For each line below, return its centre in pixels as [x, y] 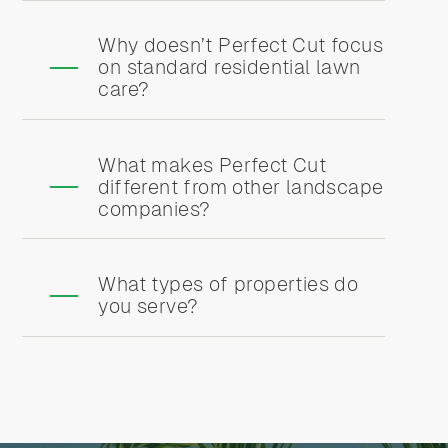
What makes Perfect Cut [212, 164]
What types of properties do [228, 283]
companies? [154, 208]
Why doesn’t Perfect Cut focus [240, 45]
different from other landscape [241, 186]
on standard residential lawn [229, 67]
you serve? [148, 305]
